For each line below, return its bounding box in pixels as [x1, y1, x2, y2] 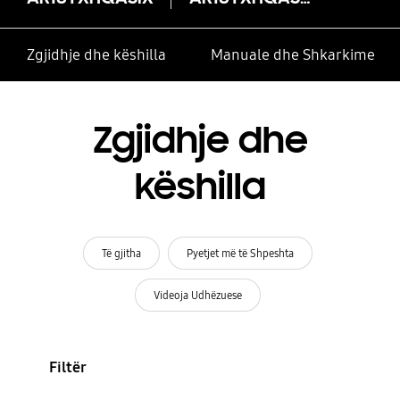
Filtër [48, 358, 87, 378]
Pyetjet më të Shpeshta [187, 246, 295, 260]
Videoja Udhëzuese [154, 287, 243, 302]
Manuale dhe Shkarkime [210, 46, 375, 65]
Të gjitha [101, 246, 141, 260]
